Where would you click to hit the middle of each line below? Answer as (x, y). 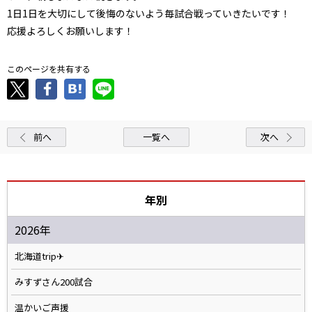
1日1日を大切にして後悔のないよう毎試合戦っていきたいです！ (149, 13)
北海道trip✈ (39, 256)
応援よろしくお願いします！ (70, 30)
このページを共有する (49, 68)
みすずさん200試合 (54, 281)
